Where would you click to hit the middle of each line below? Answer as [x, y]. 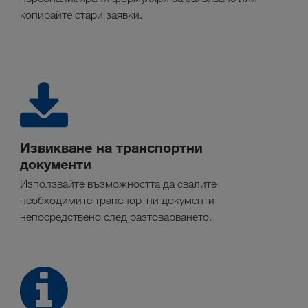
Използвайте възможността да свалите [118, 184]
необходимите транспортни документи [117, 201]
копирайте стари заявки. [81, 15]
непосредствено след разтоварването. [116, 217]
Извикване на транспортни [111, 148]
